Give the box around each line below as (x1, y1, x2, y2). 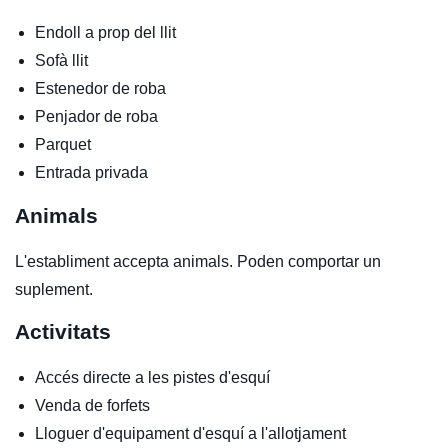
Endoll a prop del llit (35, 23, 176, 41)
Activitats (15, 319, 111, 343)
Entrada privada (35, 163, 148, 181)
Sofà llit (35, 51, 88, 69)
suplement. (15, 280, 93, 298)
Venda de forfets (35, 396, 150, 414)
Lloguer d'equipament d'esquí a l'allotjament (35, 424, 346, 442)
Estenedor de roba (35, 79, 166, 97)
